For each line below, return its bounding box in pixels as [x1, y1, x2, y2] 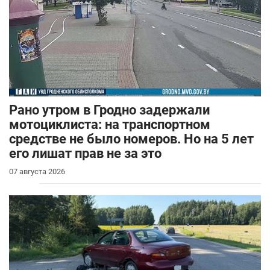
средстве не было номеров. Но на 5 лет [9, 131, 254, 146]
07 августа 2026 [9, 166, 65, 176]
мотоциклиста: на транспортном [9, 116, 210, 132]
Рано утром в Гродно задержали [9, 102, 210, 118]
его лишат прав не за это [9, 145, 162, 161]
